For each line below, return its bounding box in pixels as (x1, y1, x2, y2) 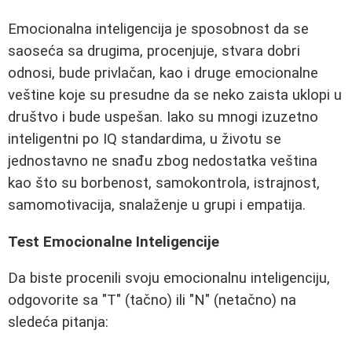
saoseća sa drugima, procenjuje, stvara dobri (8, 42, 300, 60)
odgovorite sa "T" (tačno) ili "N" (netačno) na (8, 291, 296, 310)
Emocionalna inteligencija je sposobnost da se (8, 20, 309, 38)
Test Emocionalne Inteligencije (8, 233, 219, 251)
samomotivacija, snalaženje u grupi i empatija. (8, 196, 306, 214)
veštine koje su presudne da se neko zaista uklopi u (8, 86, 342, 104)
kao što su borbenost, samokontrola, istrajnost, (8, 174, 320, 192)
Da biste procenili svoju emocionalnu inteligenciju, (8, 269, 330, 288)
